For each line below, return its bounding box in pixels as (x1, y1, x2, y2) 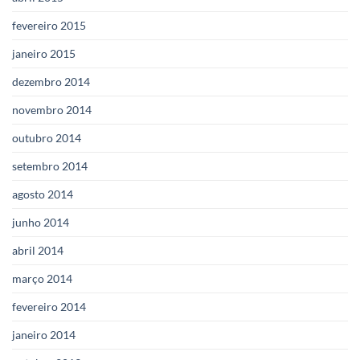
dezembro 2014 (12, 74, 90, 88)
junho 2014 (12, 215, 69, 229)
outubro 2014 (12, 130, 81, 145)
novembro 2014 (12, 102, 92, 117)
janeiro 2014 (12, 327, 76, 342)
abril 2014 (12, 243, 63, 257)
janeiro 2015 (12, 46, 76, 60)
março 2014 (12, 271, 72, 285)
